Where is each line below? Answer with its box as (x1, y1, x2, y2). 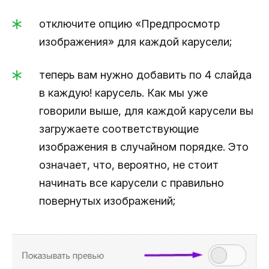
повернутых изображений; (39, 195, 175, 208)
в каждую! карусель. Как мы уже (39, 86, 208, 100)
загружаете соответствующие (39, 122, 199, 136)
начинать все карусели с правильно (39, 177, 224, 190)
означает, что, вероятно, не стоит (39, 159, 219, 172)
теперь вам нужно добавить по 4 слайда (39, 68, 252, 82)
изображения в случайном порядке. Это (39, 141, 249, 154)
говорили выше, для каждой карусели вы (39, 104, 253, 118)
